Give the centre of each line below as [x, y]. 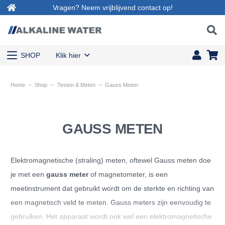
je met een [28, 174]
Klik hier [68, 55]
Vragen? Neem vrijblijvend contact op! [113, 7]
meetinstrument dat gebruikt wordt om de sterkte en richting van [112, 188]
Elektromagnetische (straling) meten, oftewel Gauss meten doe [111, 160]
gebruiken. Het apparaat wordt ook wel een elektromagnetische [111, 216]
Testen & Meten [76, 85]
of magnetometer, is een [128, 174]
